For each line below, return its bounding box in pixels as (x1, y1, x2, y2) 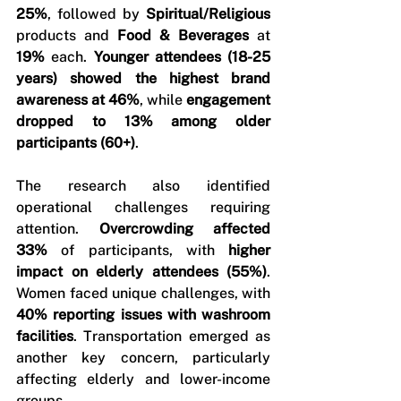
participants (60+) (16, 134, 135, 151)
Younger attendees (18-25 (93, 48, 270, 65)
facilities (16, 328, 73, 345)
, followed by (47, 5, 146, 22)
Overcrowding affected (98, 220, 270, 237)
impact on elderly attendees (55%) (16, 263, 267, 280)
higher (228, 242, 270, 259)
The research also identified (16, 177, 270, 194)
